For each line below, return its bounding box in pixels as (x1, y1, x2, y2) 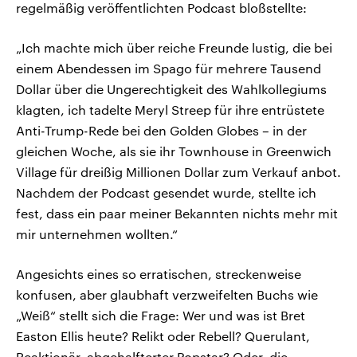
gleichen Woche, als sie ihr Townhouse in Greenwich (16, 143, 331, 159)
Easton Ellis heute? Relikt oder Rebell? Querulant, (16, 328, 310, 344)
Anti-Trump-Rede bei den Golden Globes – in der (16, 123, 307, 139)
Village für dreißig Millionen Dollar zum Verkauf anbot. (16, 164, 341, 180)
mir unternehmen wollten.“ (16, 226, 178, 242)
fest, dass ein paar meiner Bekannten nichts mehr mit (16, 206, 338, 222)
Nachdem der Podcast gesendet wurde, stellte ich (16, 185, 316, 201)
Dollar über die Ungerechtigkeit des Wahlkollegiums (16, 81, 327, 97)
